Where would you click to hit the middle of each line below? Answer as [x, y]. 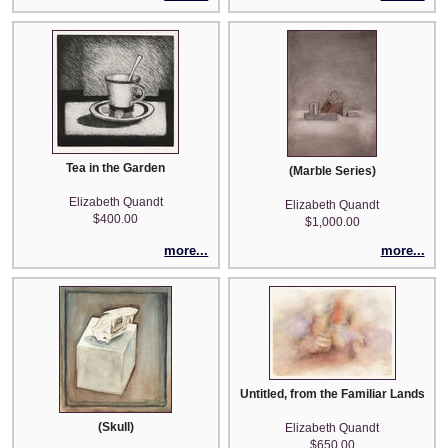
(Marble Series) [332, 171]
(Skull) [115, 427]
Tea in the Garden [116, 168]
